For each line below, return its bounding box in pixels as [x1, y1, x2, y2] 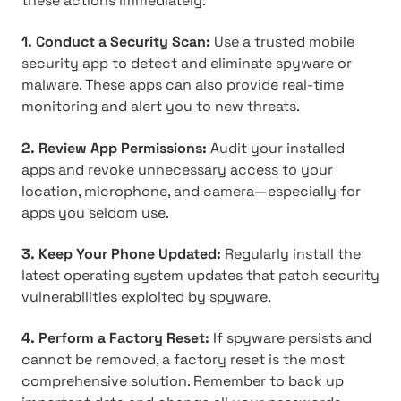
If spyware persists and [209, 328, 371, 348]
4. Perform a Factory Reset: [21, 328, 209, 348]
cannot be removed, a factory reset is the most [21, 350, 345, 370]
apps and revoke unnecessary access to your [21, 159, 333, 179]
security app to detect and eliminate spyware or [21, 54, 352, 73]
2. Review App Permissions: [21, 138, 207, 158]
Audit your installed [207, 138, 345, 158]
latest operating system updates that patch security [21, 266, 380, 286]
